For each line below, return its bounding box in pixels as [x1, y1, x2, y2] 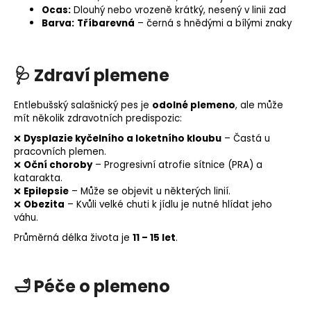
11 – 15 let [133, 230, 176, 244]
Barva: [42, 16, 74, 30]
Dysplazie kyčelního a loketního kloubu [24, 131, 221, 145]
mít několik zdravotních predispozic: [14, 111, 182, 125]
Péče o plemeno [34, 275, 170, 299]
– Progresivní [92, 158, 158, 171]
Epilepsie [24, 184, 69, 198]
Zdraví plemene [34, 63, 169, 87]
